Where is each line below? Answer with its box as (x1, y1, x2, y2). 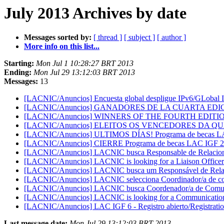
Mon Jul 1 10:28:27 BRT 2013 (36, 59, 133, 68)
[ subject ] (124, 33, 155, 42)
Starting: (4, 59, 34, 68)
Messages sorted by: (24, 33, 91, 42)
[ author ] (157, 33, 186, 42)
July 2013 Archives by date (4, 4, 186, 22)
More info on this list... (24, 42, 99, 51)
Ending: (4, 68, 31, 77)
